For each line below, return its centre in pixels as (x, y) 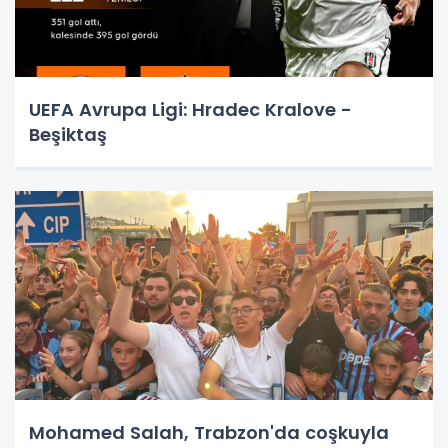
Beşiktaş (68, 134)
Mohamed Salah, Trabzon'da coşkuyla (209, 432)
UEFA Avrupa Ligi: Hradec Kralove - (190, 109)
